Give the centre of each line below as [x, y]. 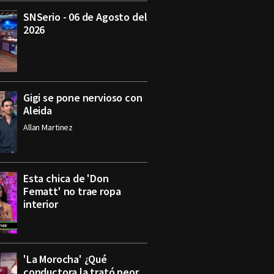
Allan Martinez [48, 127]
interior [41, 204]
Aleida [38, 110]
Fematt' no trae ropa [72, 191]
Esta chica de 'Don [66, 178]
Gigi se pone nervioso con [83, 98]
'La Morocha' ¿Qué [65, 259]
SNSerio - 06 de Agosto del [85, 17]
